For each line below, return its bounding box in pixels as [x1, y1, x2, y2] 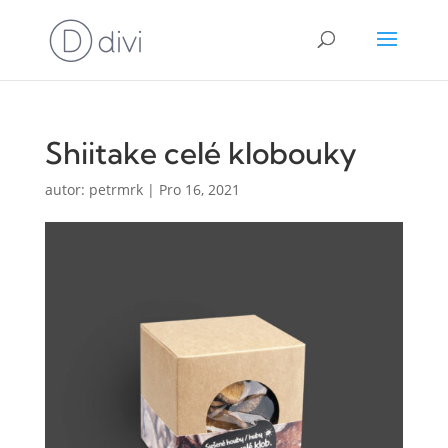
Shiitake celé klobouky [44, 134, 357, 172]
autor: [44, 180, 89, 199]
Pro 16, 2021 [158, 180, 240, 199]
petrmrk [88, 180, 143, 199]
